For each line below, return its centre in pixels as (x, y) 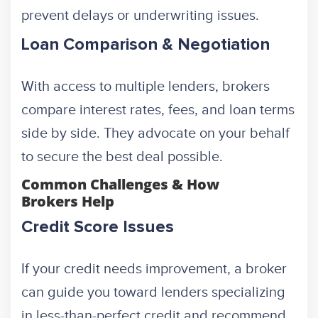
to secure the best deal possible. (122, 157)
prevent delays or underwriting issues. (140, 16)
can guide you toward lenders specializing (153, 293)
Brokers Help (68, 202)
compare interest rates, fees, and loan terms (158, 110)
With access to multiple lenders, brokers (146, 87)
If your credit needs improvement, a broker (154, 269)
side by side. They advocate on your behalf (155, 134)
